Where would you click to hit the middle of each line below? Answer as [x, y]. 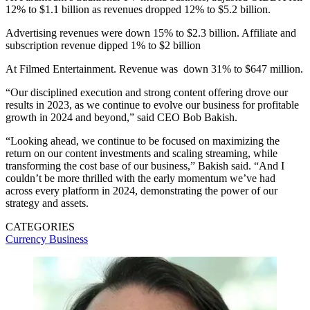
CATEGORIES [40, 226]
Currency [27, 239]
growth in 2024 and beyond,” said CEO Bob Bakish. [121, 117]
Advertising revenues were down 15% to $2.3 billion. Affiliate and [151, 33]
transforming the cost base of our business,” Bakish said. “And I [145, 165]
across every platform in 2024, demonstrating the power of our [142, 190]
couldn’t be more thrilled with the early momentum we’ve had [140, 178]
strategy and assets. [47, 203]
